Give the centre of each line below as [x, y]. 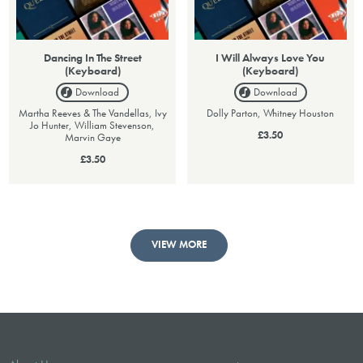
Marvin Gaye [92, 137]
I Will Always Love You [271, 58]
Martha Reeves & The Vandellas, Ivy [92, 113]
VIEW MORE [179, 245]
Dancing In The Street [92, 58]
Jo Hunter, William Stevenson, [93, 125]
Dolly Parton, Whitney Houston [271, 113]
